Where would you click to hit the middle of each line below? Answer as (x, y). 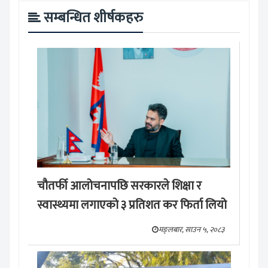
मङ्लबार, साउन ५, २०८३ (191, 230)
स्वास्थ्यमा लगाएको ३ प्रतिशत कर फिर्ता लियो (132, 205)
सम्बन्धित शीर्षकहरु (93, 18)
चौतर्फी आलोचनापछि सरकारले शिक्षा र (119, 186)
